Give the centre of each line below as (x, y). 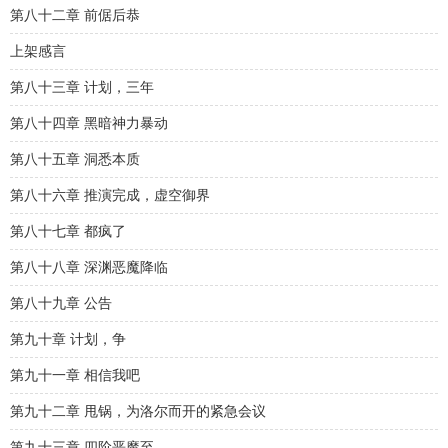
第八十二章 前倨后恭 (75, 15)
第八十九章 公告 (61, 303)
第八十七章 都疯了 (68, 231)
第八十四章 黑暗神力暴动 (89, 123)
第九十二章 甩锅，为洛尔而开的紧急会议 (138, 411)
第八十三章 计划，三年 (82, 87)
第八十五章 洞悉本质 (75, 159)
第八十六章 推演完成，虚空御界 (110, 195)
